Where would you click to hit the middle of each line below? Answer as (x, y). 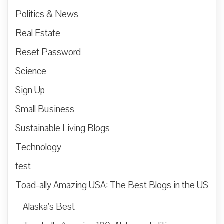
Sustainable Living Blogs (63, 128)
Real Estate (38, 33)
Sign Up (30, 90)
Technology (38, 147)
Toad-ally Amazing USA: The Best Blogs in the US (112, 185)
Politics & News (47, 14)
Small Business (45, 109)
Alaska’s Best (49, 207)
